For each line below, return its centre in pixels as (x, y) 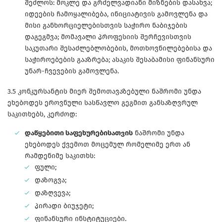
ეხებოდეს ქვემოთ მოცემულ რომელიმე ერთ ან (108, 145)
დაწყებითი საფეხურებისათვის (79, 133)
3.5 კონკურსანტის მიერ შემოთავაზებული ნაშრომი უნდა (104, 92)
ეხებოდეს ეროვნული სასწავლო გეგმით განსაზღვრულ (103, 103)
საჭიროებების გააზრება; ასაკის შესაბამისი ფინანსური (120, 60)
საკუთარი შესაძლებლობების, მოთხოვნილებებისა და (118, 49)
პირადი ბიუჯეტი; (64, 206)
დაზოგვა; (51, 180)
